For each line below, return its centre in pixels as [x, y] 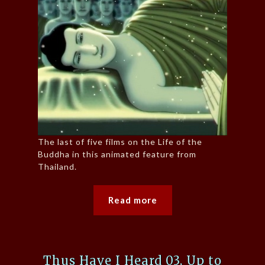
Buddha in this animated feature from [117, 154]
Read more [132, 200]
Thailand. [57, 166]
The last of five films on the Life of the [120, 141]
